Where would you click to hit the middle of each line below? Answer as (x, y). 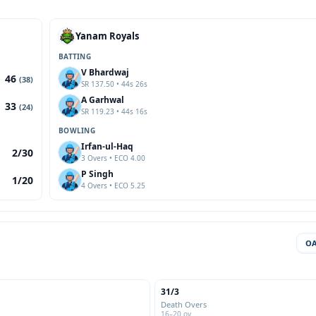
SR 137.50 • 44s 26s (114, 84)
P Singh (97, 174)
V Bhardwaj (105, 72)
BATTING (75, 56)
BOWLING (77, 130)
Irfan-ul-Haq (107, 146)
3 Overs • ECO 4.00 (113, 158)
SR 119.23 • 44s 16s (114, 111)
